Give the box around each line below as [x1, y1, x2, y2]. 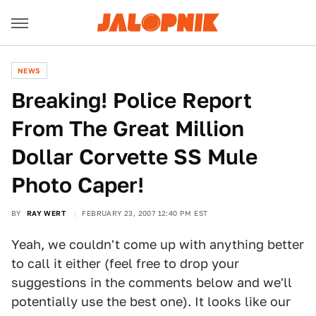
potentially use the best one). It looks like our [11, 294, 291, 309]
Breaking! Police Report [11, 87, 252, 113]
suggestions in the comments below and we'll [11, 275, 292, 290]
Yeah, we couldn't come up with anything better [11, 237, 304, 252]
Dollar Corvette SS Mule [11, 144, 257, 169]
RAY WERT [26, 209, 66, 217]
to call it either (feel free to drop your [11, 256, 239, 271]
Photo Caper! [11, 172, 144, 197]
